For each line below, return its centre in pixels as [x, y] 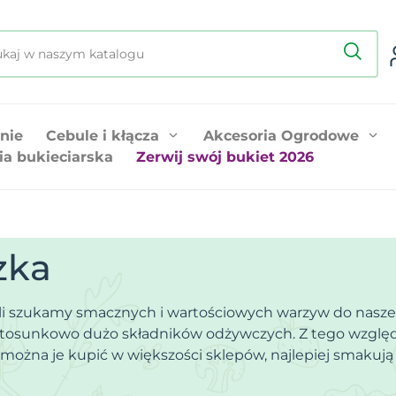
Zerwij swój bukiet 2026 [225, 156]
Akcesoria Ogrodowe [281, 135]
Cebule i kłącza [103, 135]
